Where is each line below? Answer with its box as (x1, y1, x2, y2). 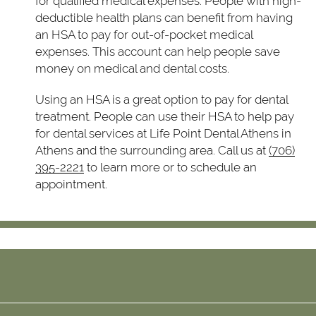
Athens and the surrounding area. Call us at (35, 142, 269, 157)
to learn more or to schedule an (84, 159, 257, 174)
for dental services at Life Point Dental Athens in (35, 126, 291, 140)
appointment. (35, 176, 107, 191)
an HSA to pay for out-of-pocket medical (35, 27, 253, 42)
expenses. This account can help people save (35, 44, 280, 59)
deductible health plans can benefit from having (35, 10, 293, 25)
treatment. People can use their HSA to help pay (35, 109, 294, 123)
